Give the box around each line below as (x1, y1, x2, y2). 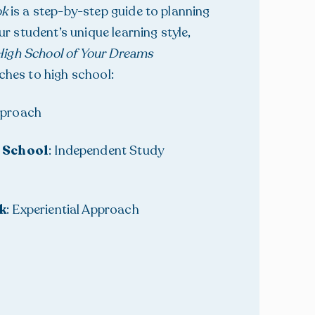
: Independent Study (49, 142, 165, 159)
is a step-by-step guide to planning (7, 3, 210, 20)
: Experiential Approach (6, 201, 139, 218)
